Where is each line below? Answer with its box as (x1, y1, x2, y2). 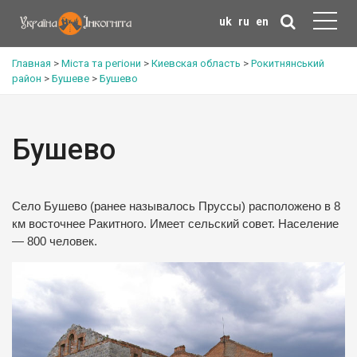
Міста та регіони (61, 57, 141, 69)
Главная (12, 57, 51, 69)
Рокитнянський (251, 57, 324, 69)
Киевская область (151, 57, 241, 69)
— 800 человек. (12, 235, 97, 248)
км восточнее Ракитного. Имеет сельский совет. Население (12, 218, 339, 230)
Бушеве (52, 73, 89, 84)
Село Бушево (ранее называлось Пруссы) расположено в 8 (12, 200, 340, 213)
